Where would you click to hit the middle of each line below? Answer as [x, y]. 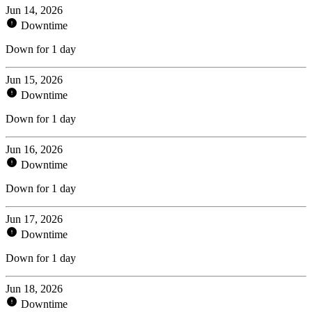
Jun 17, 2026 [34, 219]
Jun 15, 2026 [34, 79]
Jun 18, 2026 [34, 288]
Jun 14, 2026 [34, 10]
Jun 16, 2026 [34, 149]
